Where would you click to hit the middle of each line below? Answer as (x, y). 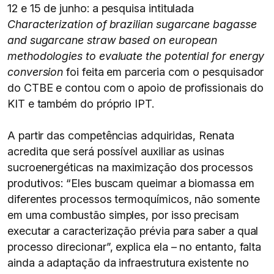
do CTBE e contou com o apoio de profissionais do (135, 87)
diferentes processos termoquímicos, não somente (134, 199)
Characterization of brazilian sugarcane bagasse (132, 24)
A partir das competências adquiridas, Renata (121, 135)
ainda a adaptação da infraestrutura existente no (128, 262)
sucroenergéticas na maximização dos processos (130, 167)
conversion (35, 72)
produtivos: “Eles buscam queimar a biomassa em (131, 183)
